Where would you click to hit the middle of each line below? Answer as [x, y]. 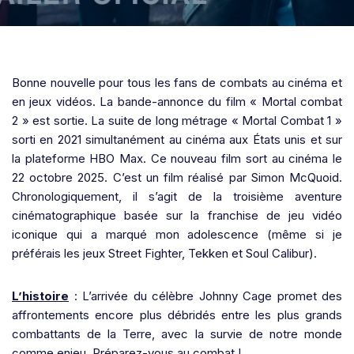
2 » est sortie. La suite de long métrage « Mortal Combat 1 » [177, 121]
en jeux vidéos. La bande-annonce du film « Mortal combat [177, 102]
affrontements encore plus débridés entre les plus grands [177, 315]
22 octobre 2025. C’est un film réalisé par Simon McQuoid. [177, 177]
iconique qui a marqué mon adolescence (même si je [177, 234]
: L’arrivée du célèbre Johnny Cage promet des [205, 296]
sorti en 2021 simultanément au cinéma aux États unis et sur [177, 139]
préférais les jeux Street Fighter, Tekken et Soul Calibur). [164, 253]
